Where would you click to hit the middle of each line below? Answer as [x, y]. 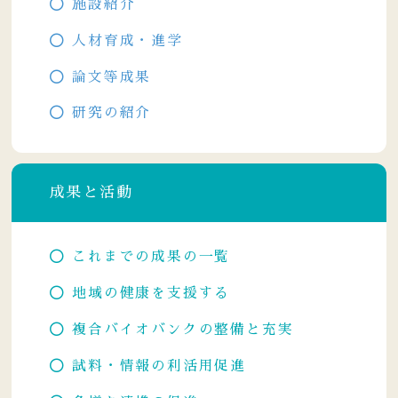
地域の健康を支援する [151, 293]
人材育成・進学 [127, 40]
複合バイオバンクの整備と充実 [183, 329]
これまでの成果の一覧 [151, 256]
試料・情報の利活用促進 [159, 366]
